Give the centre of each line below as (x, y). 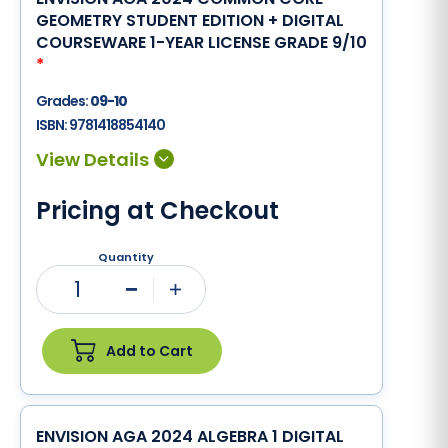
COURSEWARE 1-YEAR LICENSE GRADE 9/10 (201, 42)
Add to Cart (149, 350)
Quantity (126, 257)
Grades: (63, 101)
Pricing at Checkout (157, 210)
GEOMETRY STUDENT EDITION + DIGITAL (190, 20)
